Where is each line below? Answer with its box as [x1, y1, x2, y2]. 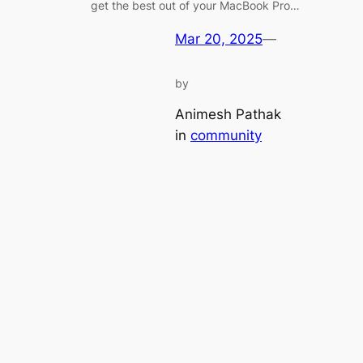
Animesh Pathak [175, 106, 281, 123]
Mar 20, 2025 [175, 30, 263, 47]
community [190, 127, 262, 144]
